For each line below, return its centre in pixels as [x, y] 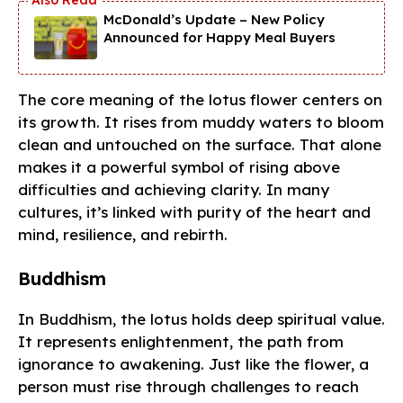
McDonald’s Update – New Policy [214, 19]
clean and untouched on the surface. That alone [200, 144]
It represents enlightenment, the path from [181, 342]
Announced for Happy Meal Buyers [219, 37]
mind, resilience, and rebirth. [123, 234]
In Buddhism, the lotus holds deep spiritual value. [201, 319]
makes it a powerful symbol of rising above [179, 166]
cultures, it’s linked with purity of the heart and [194, 211]
